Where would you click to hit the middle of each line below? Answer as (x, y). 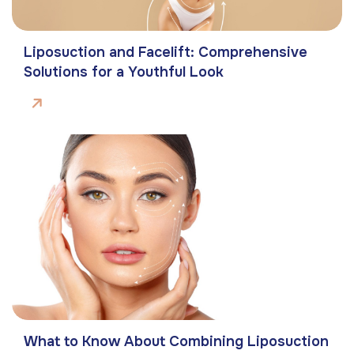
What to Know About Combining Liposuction (176, 342)
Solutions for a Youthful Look (124, 72)
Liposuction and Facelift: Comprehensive (166, 53)
